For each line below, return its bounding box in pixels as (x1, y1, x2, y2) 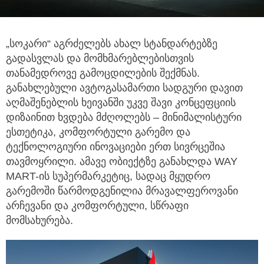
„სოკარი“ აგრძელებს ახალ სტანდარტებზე (6, 37, 217, 49)
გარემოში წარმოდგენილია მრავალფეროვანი (6, 184, 238, 197)
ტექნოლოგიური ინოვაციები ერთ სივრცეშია (6, 140, 225, 153)
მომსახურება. (6, 214, 73, 226)
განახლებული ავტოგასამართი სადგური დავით (6, 81, 243, 94)
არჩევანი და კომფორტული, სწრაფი (6, 199, 189, 212)
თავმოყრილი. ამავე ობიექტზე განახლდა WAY (6, 155, 237, 167)
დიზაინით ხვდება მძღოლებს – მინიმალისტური (6, 111, 242, 123)
